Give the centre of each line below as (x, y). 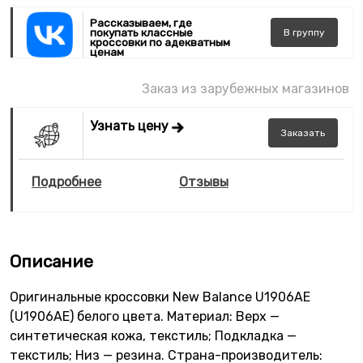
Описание (51, 261)
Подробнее (66, 181)
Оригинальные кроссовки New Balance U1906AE (160, 297)
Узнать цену (131, 126)
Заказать (303, 133)
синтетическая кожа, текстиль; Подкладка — (153, 335)
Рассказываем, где (141, 22)
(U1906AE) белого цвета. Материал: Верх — (145, 316)
